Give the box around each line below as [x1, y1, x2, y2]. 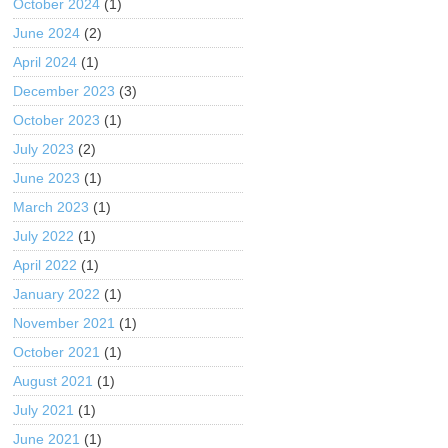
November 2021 [13, 315, 116, 331]
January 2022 [13, 286, 101, 302]
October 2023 [13, 112, 101, 128]
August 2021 [13, 373, 94, 389]
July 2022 [13, 228, 75, 244]
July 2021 [13, 402, 75, 418]
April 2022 [13, 257, 78, 273]
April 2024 [13, 54, 78, 70]
